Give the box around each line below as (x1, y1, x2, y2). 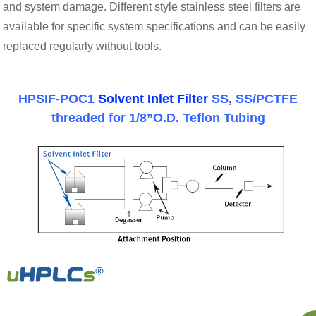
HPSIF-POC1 (18, 91, 98, 106)
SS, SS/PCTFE (208, 91, 298, 106)
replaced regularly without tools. (3, 39, 162, 52)
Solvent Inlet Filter (98, 91, 208, 106)
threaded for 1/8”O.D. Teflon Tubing (51, 110, 265, 125)
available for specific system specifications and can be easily (3, 20, 306, 32)
